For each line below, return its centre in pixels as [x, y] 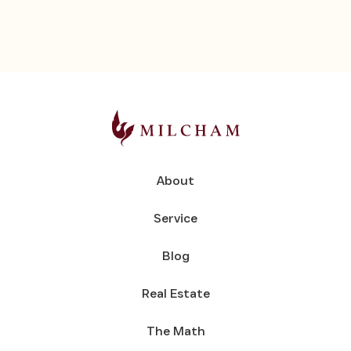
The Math [175, 331]
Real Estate [175, 293]
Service [175, 218]
